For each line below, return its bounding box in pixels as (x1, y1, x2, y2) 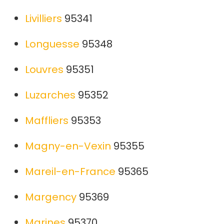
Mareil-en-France (25, 164, 115, 179)
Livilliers (25, 11, 62, 26)
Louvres (25, 62, 63, 77)
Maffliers (25, 113, 68, 128)
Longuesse (25, 37, 79, 51)
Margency (25, 190, 76, 204)
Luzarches (25, 88, 75, 102)
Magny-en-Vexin (25, 139, 111, 153)
